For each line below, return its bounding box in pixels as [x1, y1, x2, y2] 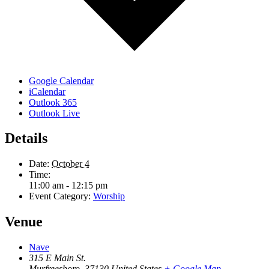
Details [5, 130, 47, 147]
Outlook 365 [29, 97, 77, 107]
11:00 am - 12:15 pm [29, 180, 107, 191]
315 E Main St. [29, 253, 86, 264]
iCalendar [29, 86, 65, 97]
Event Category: [29, 191, 91, 202]
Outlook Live [29, 107, 80, 118]
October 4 [52, 159, 89, 169]
